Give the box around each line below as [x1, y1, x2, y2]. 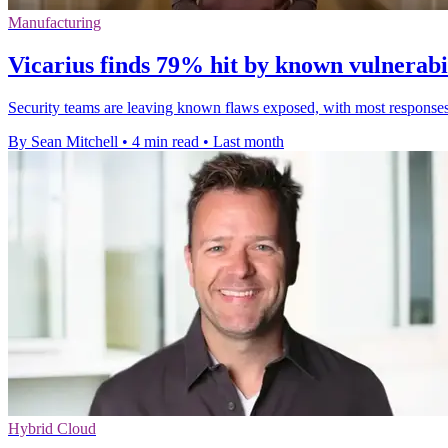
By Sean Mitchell [8, 132, 118, 150]
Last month [213, 132, 284, 150]
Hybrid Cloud [8, 419, 96, 437]
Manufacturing [8, 13, 101, 31]
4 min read [132, 132, 199, 150]
